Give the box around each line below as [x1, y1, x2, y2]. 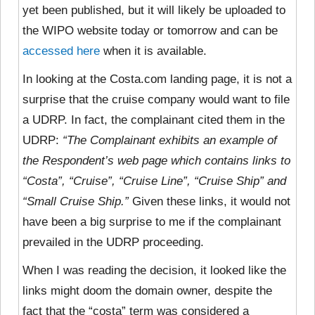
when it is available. [100, 44, 207, 58]
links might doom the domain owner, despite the [22, 283, 272, 297]
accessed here [22, 44, 100, 58]
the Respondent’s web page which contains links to [22, 153, 290, 167]
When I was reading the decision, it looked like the [22, 263, 286, 277]
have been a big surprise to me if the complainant [22, 214, 281, 229]
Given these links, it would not [129, 194, 290, 208]
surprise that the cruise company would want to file [22, 92, 290, 106]
